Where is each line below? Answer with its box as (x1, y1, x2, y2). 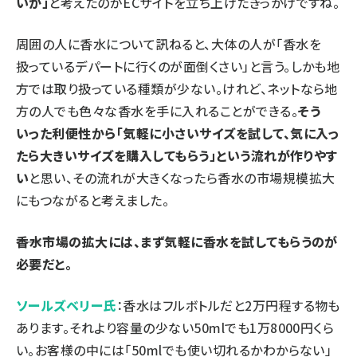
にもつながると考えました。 (16, 190, 170, 210)
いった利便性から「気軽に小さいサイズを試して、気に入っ (16, 123, 339, 143)
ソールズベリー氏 (16, 295, 116, 315)
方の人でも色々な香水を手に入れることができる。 (16, 100, 299, 120)
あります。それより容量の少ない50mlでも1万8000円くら (16, 317, 335, 337)
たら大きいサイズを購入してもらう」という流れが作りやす (16, 145, 338, 165)
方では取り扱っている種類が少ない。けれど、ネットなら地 (16, 78, 338, 98)
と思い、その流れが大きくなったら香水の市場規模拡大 (29, 167, 335, 187)
